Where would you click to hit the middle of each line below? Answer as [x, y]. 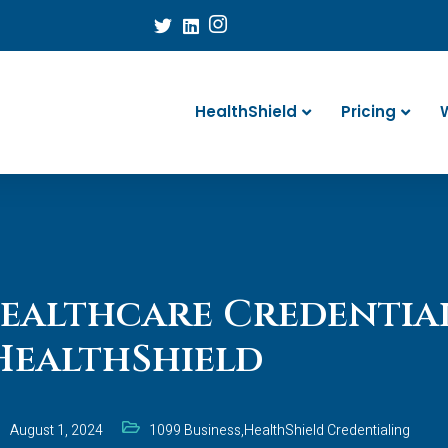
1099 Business [195, 430]
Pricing [368, 112]
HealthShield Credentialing [327, 430]
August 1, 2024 [56, 430]
